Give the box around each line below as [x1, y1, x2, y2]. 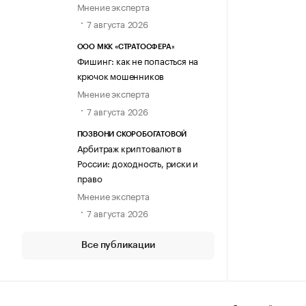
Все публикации [81, 240, 155, 250]
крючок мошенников [76, 68, 165, 83]
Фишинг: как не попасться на [76, 53, 199, 68]
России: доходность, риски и [76, 155, 199, 169]
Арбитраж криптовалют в [76, 140, 182, 154]
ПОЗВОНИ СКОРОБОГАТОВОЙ [76, 130, 187, 138]
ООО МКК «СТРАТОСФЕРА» [76, 43, 175, 51]
